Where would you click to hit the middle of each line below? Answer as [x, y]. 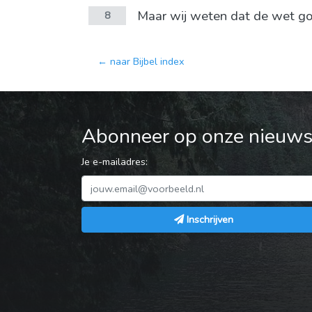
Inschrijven [210, 220]
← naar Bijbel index [141, 62]
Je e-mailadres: [115, 162]
